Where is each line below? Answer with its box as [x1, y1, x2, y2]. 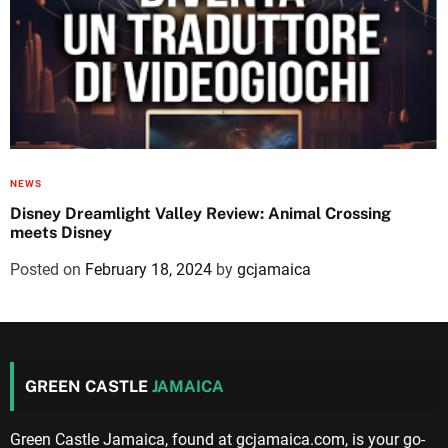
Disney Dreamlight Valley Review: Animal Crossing [10, 204, 391, 223]
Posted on [10, 260, 85, 279]
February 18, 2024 [85, 260, 212, 279]
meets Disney [10, 223, 112, 242]
